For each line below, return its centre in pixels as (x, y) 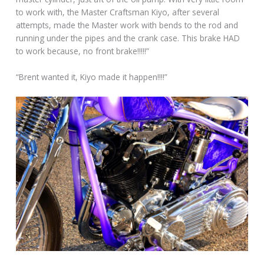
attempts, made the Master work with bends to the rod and (127, 25)
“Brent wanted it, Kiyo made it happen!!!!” (92, 77)
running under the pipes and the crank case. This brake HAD (128, 38)
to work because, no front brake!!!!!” (83, 51)
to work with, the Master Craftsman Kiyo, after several (118, 12)
